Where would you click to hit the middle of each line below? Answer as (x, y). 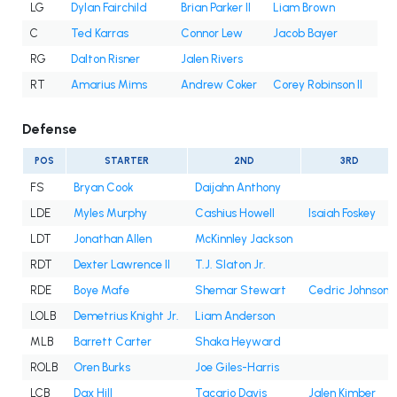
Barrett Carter (113, 342)
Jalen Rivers (212, 59)
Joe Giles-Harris (237, 368)
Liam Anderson (235, 316)
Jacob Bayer (305, 34)
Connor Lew (212, 34)
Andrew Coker (219, 85)
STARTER (127, 161)
